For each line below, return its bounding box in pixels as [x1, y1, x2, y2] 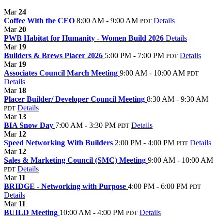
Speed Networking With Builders [4, 138, 115, 147]
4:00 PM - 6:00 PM [128, 182, 187, 190]
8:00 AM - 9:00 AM [77, 16, 138, 25]
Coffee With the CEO [4, 16, 77, 25]
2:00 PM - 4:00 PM [115, 138, 174, 147]
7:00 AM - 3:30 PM [55, 121, 116, 129]
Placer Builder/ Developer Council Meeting [4, 94, 147, 103]
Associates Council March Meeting [4, 68, 120, 77]
